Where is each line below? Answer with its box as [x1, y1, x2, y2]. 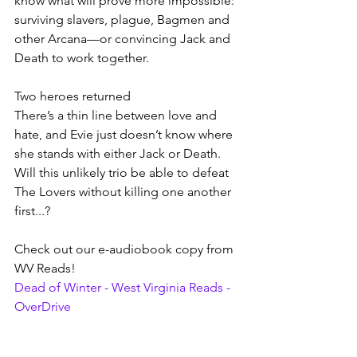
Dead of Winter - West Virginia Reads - [14, 279, 233, 295]
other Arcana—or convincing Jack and [14, 30, 233, 46]
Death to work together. [14, 49, 149, 65]
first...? [14, 202, 50, 218]
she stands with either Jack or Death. [14, 145, 224, 161]
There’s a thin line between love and [14, 107, 220, 123]
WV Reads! [14, 260, 76, 276]
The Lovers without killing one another [14, 183, 234, 199]
